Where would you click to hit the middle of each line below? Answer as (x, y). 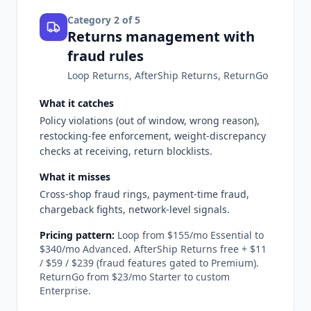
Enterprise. (65, 290)
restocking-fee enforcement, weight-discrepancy (153, 135)
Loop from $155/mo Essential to (191, 235)
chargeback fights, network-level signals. (135, 209)
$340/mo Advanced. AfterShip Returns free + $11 (153, 249)
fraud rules (106, 56)
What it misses (75, 176)
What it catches (77, 103)
